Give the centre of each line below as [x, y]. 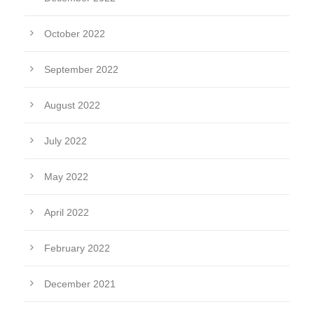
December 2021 [80, 284]
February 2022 [77, 248]
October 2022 [75, 34]
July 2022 [66, 141]
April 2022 [67, 213]
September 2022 [81, 70]
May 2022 [66, 177]
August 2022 [72, 105]
